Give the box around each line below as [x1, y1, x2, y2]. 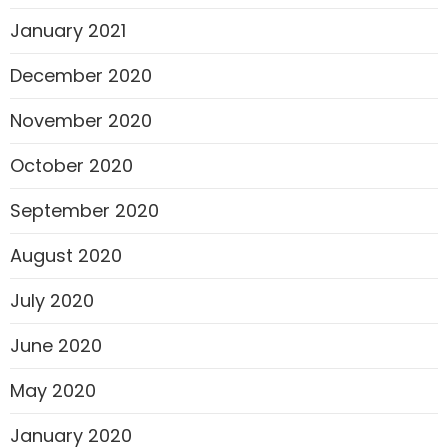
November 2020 [10, 108, 152, 134]
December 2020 [10, 63, 152, 89]
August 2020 [10, 243, 122, 269]
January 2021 [10, 18, 126, 44]
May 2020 [10, 378, 96, 404]
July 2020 [10, 288, 94, 314]
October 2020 [10, 153, 133, 179]
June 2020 [10, 333, 102, 359]
